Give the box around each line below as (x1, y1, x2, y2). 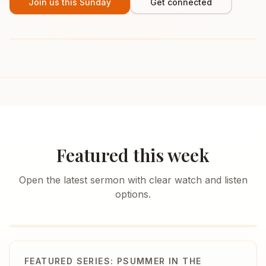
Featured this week (56, 143, 210, 167)
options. (115, 188, 151, 200)
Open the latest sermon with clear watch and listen (18, 174, 248, 186)
